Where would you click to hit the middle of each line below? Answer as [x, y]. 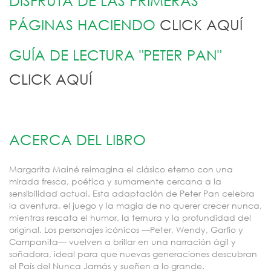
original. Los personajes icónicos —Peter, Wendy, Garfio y [126, 230]
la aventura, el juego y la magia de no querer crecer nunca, [135, 205]
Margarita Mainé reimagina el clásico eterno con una [121, 169]
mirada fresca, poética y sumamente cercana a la [115, 181]
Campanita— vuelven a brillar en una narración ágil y [122, 242]
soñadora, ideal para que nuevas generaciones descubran [133, 254]
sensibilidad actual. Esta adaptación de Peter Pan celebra [132, 193]
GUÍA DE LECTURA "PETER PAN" [117, 54]
